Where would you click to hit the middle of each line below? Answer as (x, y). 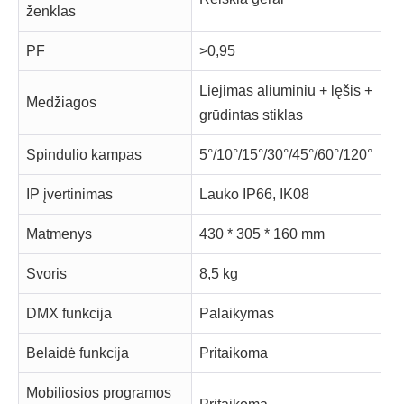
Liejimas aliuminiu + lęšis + (286, 91)
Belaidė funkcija (78, 353)
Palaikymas (237, 314)
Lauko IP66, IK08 (254, 195)
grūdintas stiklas (251, 115)
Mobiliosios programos (99, 393)
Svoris (46, 274)
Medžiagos (61, 103)
